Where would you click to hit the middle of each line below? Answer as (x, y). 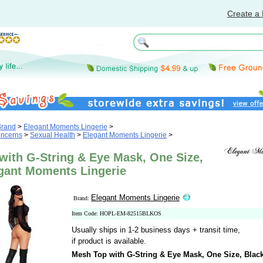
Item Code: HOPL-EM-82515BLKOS (117, 213)
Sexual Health (53, 135)
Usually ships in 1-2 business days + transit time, (156, 230)
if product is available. (109, 241)
